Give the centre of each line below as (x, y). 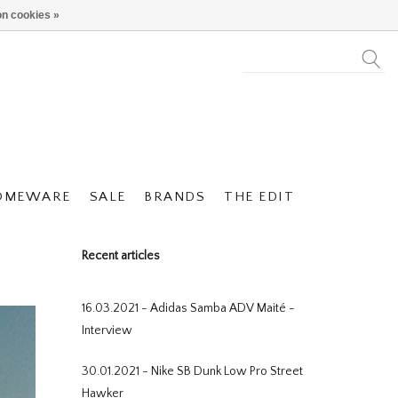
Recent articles (121, 256)
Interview (107, 330)
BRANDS (175, 197)
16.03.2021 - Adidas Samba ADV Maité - (188, 308)
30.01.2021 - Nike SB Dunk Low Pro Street (192, 371)
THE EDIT (259, 197)
